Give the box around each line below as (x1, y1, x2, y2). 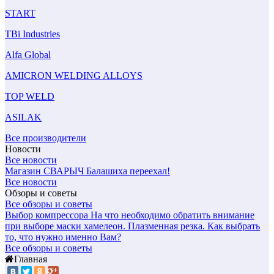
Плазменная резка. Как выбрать (128, 221, 260, 232)
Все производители (5, 133, 86, 144)
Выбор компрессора (5, 210, 88, 221)
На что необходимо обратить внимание (91, 210, 254, 221)
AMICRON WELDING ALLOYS (5, 70, 143, 81)
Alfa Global (5, 50, 51, 61)
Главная (14, 254, 47, 265)
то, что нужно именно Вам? (5, 232, 121, 243)
